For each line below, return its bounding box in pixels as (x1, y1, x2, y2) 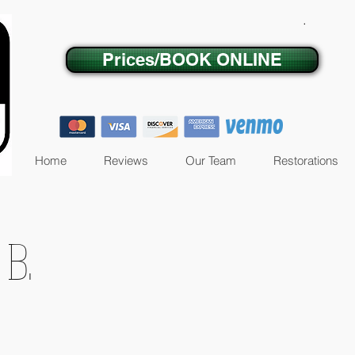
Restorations (273, 153, 338, 168)
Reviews (104, 153, 148, 168)
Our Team (185, 153, 236, 168)
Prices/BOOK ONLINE (102, 49, 282, 70)
